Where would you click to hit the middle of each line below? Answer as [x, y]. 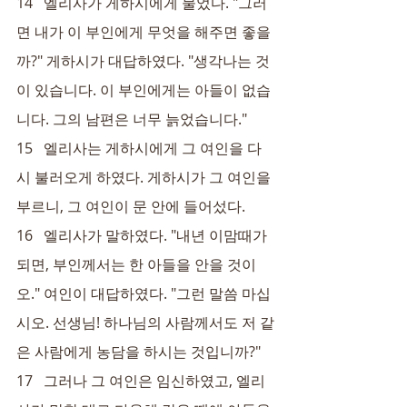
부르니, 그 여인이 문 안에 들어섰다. [131, 206]
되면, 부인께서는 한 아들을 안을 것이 [136, 264]
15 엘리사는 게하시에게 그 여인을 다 [139, 148]
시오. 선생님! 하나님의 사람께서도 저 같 [145, 323]
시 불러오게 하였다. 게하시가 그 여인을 [145, 177]
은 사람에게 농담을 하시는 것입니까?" [139, 352]
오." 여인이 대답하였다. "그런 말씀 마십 [144, 293]
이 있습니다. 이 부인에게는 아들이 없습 [144, 90]
